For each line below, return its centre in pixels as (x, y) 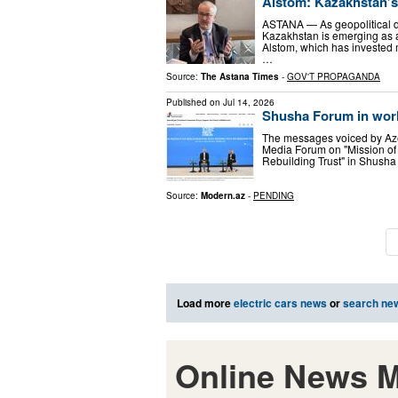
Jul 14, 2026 (249, 102)
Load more (205, 302)
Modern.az (223, 195)
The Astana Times (240, 76)
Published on (195, 102)
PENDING (274, 195)
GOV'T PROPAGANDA (334, 76)
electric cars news (280, 302)
